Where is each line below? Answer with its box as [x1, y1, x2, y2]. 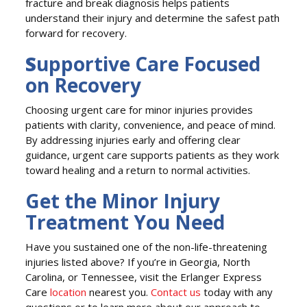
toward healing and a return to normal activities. [25, 162, 251, 177]
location [50, 284, 87, 299]
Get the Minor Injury [25, 187, 221, 214]
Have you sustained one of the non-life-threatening [25, 239, 268, 254]
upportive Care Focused [36, 50, 261, 77]
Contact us [151, 284, 201, 299]
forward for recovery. [25, 26, 127, 40]
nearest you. [86, 284, 151, 299]
